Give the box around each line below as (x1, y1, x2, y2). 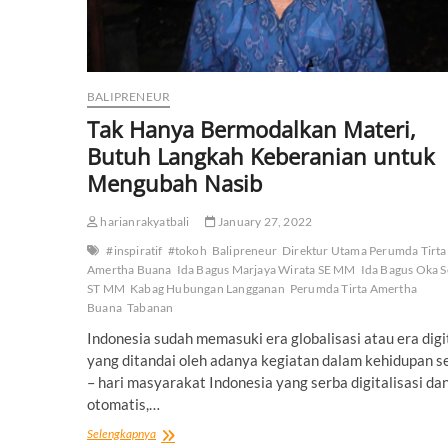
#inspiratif (106, 242, 163, 258)
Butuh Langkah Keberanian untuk (87, 140, 435, 171)
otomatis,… (87, 394, 160, 413)
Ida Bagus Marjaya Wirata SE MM (176, 261, 356, 277)
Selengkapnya (87, 425, 156, 441)
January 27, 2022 (215, 213, 313, 229)
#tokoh (167, 242, 207, 258)
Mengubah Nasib (87, 167, 262, 198)
